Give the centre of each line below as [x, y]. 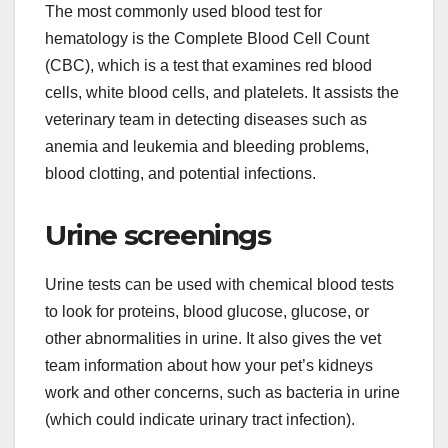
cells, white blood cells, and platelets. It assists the [222, 93]
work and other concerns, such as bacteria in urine [222, 393]
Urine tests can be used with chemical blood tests [219, 285]
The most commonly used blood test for [183, 12]
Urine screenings [158, 235]
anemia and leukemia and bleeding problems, [207, 147]
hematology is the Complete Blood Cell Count [207, 39]
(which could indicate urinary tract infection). [200, 420]
